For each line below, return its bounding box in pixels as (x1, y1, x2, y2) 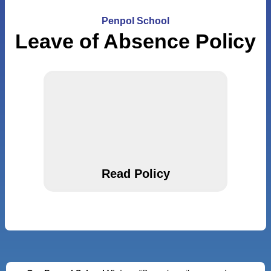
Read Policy (101, 167, 170, 180)
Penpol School (102, 16, 169, 26)
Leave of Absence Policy (15, 30, 256, 53)
